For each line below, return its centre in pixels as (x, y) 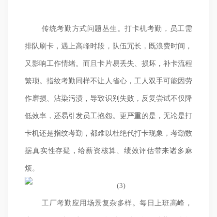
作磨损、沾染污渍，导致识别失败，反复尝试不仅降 (108, 98)
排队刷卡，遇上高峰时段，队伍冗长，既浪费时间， (108, 46)
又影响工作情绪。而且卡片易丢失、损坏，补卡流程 (108, 63)
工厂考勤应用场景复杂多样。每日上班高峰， (117, 203)
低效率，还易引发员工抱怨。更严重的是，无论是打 (108, 116)
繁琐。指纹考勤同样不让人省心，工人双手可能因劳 (108, 81)
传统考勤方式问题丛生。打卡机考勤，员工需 (117, 29)
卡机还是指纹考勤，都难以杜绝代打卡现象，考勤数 (108, 133)
